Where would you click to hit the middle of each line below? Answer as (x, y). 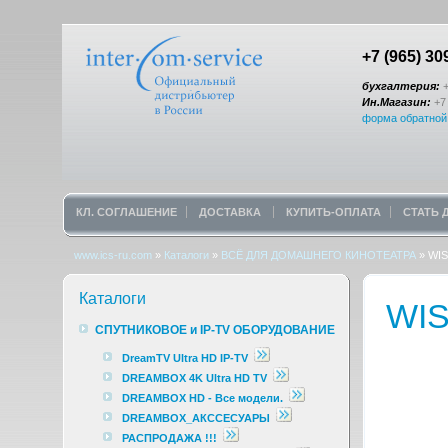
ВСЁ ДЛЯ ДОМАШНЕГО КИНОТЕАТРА (318, 255)
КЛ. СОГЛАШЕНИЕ (126, 212)
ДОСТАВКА (231, 212)
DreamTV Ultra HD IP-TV (185, 358)
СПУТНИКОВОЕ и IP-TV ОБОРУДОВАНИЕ (215, 329)
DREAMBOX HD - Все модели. (202, 398)
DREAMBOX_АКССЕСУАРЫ (196, 418)
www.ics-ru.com (113, 255)
